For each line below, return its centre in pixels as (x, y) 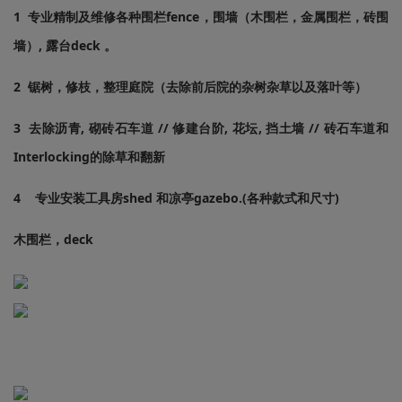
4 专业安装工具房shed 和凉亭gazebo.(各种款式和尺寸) (176, 198)
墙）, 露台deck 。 (65, 45)
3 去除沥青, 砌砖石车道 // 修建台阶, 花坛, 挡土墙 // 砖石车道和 (201, 128)
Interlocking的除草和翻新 (89, 157)
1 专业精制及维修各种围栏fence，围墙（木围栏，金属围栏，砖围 (201, 17)
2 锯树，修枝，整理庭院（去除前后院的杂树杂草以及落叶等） (190, 87)
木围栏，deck (53, 239)
